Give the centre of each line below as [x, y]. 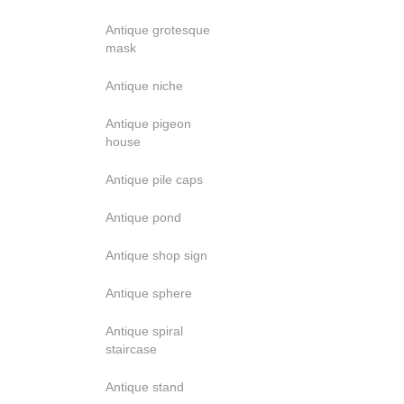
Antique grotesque [158, 30]
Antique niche [144, 86]
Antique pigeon [148, 124]
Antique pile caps [154, 179]
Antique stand [145, 387]
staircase [131, 349]
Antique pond [143, 217]
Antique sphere [149, 293]
